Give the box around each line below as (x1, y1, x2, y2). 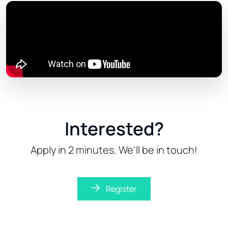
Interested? (64, 116, 164, 141)
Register (106, 183, 137, 195)
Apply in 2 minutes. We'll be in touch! (31, 143, 197, 157)
